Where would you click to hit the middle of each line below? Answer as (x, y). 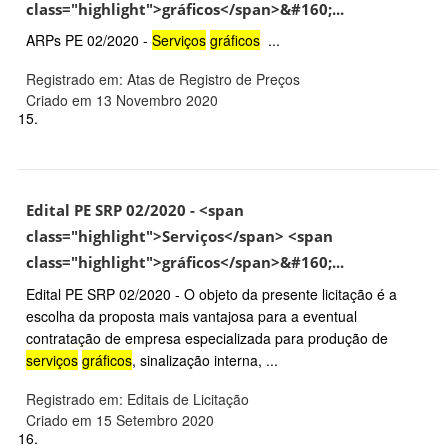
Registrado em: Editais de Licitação (137, 399)
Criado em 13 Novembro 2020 (122, 100)
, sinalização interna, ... (205, 360)
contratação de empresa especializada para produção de (207, 338)
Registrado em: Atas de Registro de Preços (163, 79)
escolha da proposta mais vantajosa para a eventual (191, 316)
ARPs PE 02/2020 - (89, 40)
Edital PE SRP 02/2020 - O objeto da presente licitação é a (211, 294)
